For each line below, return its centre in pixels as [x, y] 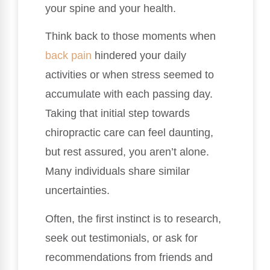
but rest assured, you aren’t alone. [127, 152]
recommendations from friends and [129, 257]
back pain [68, 56]
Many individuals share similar [118, 171]
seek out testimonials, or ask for [121, 238]
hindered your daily [139, 56]
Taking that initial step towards [118, 114]
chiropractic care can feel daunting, [129, 133]
